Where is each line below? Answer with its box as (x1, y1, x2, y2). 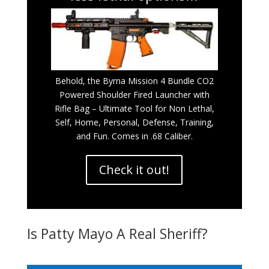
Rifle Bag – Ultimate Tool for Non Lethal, (54, 103, 214, 114)
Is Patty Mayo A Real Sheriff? (26, 224, 208, 243)
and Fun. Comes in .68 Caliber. (76, 130, 193, 142)
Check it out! (99, 162, 170, 178)
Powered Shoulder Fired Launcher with (59, 89, 210, 100)
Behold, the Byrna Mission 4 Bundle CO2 (55, 75, 214, 86)
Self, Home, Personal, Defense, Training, (55, 116, 214, 128)
